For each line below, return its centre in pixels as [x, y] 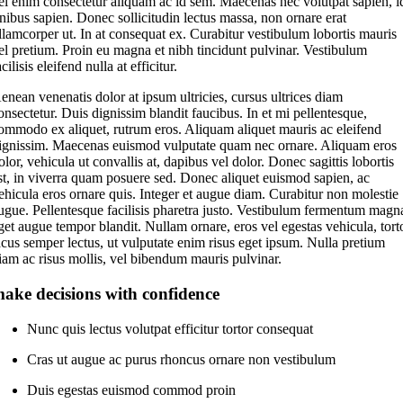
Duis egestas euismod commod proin [132, 390]
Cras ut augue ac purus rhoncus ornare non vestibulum [182, 359]
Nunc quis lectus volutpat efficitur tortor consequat [170, 329]
